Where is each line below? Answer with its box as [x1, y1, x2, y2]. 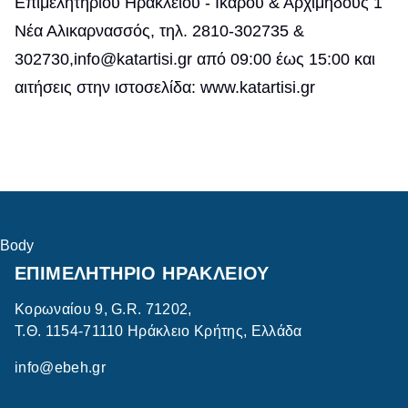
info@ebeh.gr [15, 360, 106, 376]
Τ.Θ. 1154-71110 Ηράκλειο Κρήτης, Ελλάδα [15, 323, 302, 340]
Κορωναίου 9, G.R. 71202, [15, 301, 192, 318]
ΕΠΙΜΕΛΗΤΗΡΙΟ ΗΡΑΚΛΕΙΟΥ [15, 263, 270, 283]
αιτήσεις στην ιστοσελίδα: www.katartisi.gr [15, 78, 315, 97]
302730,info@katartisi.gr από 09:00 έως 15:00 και [15, 50, 375, 68]
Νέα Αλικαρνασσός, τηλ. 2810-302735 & [15, 22, 304, 40]
